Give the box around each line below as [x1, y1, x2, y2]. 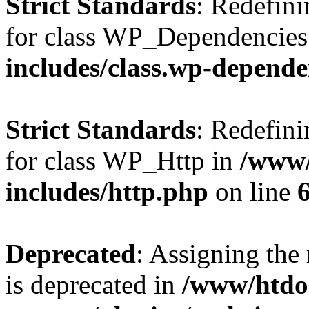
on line [208, 177, 297, 206]
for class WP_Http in [6, 146, 240, 175]
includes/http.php [6, 177, 208, 206]
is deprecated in [6, 270, 182, 299]
